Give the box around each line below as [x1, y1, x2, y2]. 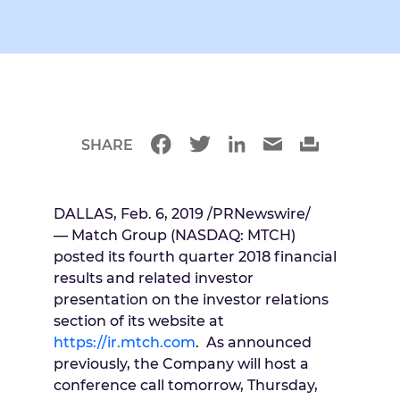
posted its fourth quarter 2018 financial [54, 248, 337, 266]
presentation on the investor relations [54, 291, 329, 309]
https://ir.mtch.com [54, 334, 196, 352]
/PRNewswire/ [204, 205, 311, 223]
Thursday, [247, 377, 318, 395]
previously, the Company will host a [54, 355, 309, 373]
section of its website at [54, 312, 224, 330]
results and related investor [54, 270, 254, 287]
